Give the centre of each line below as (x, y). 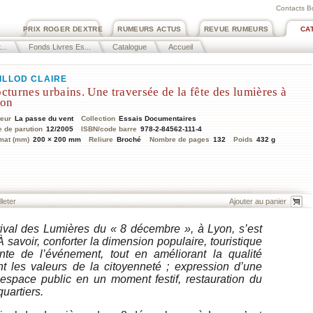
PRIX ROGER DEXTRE (63, 29)
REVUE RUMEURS (236, 29)
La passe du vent (45, 119)
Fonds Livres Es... (60, 47)
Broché (130, 140)
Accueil (181, 47)
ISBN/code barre (109, 129)
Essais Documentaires (158, 119)
